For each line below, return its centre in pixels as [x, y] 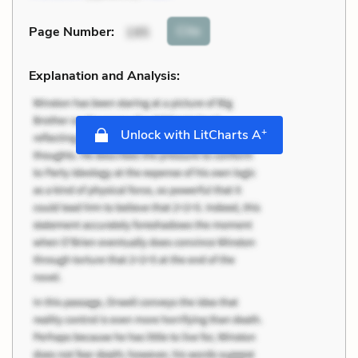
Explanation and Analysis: [104, 76]
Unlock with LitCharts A [189, 135]
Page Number [70, 32]
